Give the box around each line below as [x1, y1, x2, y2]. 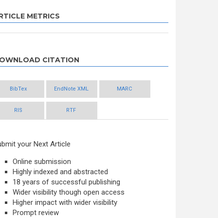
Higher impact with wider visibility [13, 198, 117, 207]
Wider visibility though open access [13, 188, 125, 197]
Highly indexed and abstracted [13, 167, 108, 176]
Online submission [13, 157, 71, 166]
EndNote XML [54, 86, 89, 92]
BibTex [9, 86, 27, 92]
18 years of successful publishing [13, 178, 120, 186]
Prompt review [13, 208, 59, 217]
